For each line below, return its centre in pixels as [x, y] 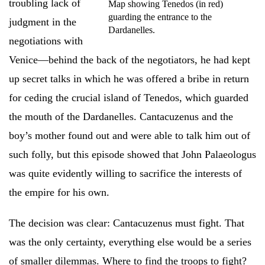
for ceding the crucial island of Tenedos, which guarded [129, 97]
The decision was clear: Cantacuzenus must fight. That [127, 223]
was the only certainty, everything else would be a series [130, 242]
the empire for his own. [59, 192]
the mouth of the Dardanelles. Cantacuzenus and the [121, 116]
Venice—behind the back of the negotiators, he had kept [130, 59]
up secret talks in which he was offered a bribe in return [129, 78]
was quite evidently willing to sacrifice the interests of [125, 173]
